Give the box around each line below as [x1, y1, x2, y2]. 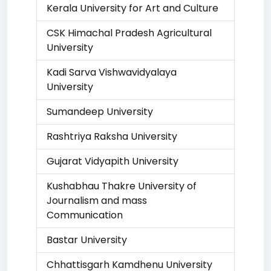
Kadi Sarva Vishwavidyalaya [47, 65, 177, 79]
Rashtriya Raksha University [47, 129, 177, 143]
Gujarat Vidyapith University [47, 154, 178, 168]
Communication [47, 208, 123, 222]
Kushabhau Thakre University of [47, 179, 197, 193]
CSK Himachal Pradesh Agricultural [47, 26, 212, 40]
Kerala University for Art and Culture [47, 1, 218, 15]
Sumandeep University [47, 105, 153, 119]
